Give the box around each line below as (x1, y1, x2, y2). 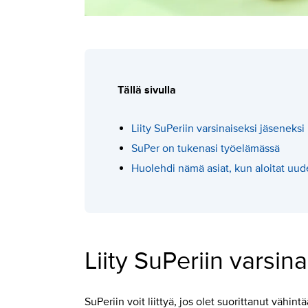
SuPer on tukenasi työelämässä (131, 141, 283, 155)
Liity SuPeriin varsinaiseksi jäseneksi (131, 121, 305, 135)
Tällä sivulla (117, 82, 176, 97)
